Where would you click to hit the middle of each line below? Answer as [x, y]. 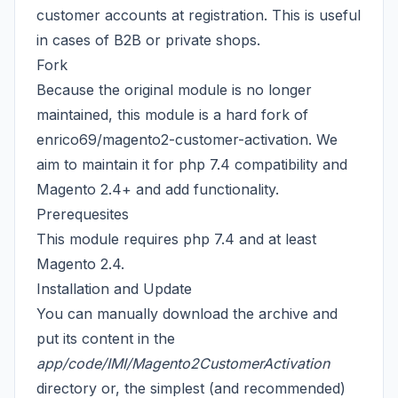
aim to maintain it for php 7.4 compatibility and [192, 164]
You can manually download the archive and [187, 314]
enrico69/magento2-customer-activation [172, 139]
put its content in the [106, 338]
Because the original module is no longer [174, 90]
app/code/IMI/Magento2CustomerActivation [183, 363]
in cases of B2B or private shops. [148, 40]
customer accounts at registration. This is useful [199, 15]
